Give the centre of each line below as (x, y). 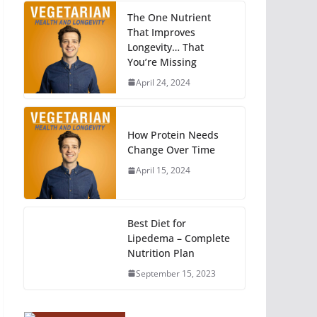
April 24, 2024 (163, 82)
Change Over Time (171, 150)
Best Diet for (157, 223)
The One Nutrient (169, 17)
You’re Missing (162, 62)
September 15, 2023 (176, 273)
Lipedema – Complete (179, 238)
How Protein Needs (173, 135)
